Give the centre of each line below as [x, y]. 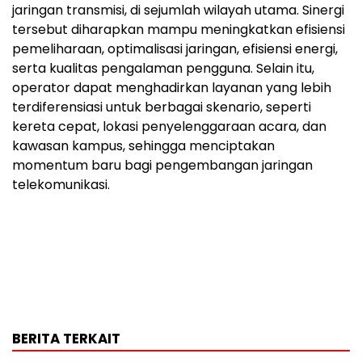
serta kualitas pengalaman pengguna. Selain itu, [163, 68]
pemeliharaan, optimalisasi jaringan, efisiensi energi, [175, 48]
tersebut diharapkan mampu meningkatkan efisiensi [179, 29]
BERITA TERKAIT [66, 338]
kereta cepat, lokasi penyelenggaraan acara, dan [169, 126]
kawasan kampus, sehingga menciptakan [143, 145]
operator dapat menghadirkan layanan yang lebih [172, 87]
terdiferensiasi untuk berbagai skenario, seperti [162, 107]
